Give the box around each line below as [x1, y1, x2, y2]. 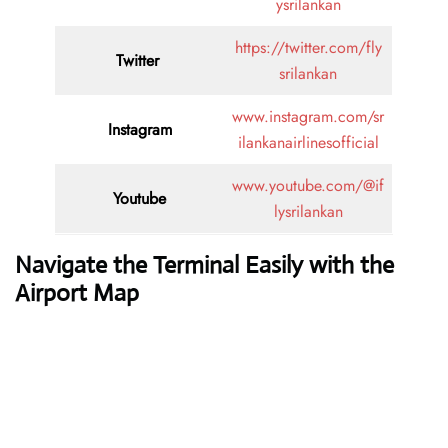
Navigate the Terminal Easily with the [15, 250, 394, 281]
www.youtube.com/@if [232, 174, 384, 198]
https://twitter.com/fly [234, 36, 382, 60]
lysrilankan [273, 200, 343, 224]
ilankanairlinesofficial [237, 131, 379, 155]
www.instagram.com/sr [232, 105, 384, 129]
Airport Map [15, 278, 139, 309]
